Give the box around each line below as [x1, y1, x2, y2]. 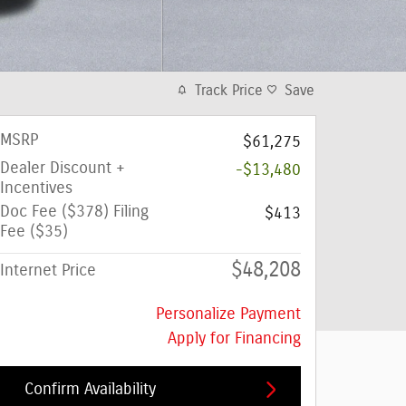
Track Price [195, 82, 263, 98]
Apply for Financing [168, 330, 301, 347]
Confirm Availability [24, 381, 156, 398]
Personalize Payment [156, 305, 301, 323]
